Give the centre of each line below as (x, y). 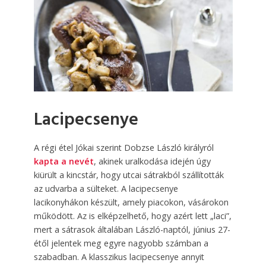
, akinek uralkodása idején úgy (152, 161)
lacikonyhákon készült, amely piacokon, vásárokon (131, 202)
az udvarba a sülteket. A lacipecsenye (106, 189)
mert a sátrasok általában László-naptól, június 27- (132, 230)
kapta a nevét (64, 161)
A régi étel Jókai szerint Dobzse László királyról (123, 148)
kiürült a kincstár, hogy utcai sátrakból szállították (129, 175)
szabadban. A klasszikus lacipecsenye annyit (119, 257)
